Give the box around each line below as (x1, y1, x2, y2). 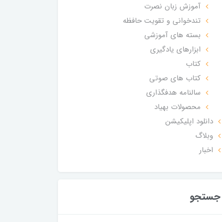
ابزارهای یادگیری (150, 43, 201, 55)
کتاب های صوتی (149, 72, 201, 84)
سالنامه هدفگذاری (146, 86, 201, 99)
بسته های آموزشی (144, 29, 201, 41)
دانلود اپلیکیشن (165, 115, 213, 127)
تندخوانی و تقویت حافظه (122, 14, 201, 27)
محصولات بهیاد (154, 101, 201, 113)
